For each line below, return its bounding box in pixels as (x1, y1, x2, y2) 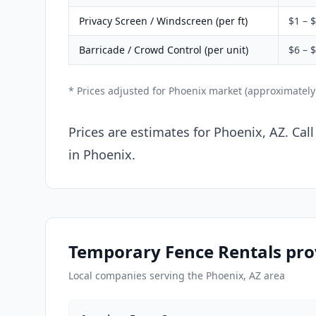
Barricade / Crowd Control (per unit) (79, 42, 248, 56)
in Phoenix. (68, 145, 135, 163)
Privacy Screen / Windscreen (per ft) (79, 13, 248, 28)
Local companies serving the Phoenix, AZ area (68, 268, 285, 282)
